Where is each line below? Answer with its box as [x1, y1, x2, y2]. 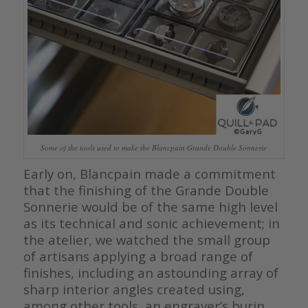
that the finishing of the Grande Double [23, 181, 269, 199]
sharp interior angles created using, [23, 280, 245, 298]
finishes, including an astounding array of [23, 264, 278, 282]
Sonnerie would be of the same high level [23, 198, 278, 216]
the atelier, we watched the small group [23, 231, 270, 249]
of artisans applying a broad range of [23, 247, 253, 265]
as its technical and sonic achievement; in [23, 214, 280, 232]
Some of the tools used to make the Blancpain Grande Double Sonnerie [41, 142, 267, 153]
